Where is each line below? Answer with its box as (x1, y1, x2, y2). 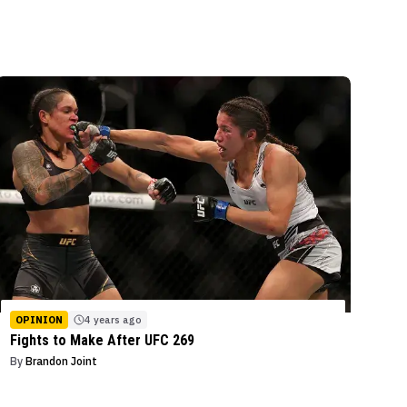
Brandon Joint (25, 354, 98, 369)
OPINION (15, 313, 64, 327)
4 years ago (84, 313, 143, 327)
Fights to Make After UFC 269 (10, 332, 195, 350)
